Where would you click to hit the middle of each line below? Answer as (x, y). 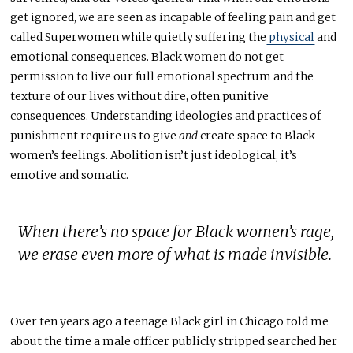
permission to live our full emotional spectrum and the (162, 77)
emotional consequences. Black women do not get (147, 57)
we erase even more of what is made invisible (174, 254)
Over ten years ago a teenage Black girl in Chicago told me (170, 322)
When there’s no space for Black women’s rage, (176, 231)
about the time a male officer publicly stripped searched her (174, 342)
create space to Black (258, 136)
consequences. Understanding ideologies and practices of (166, 116)
